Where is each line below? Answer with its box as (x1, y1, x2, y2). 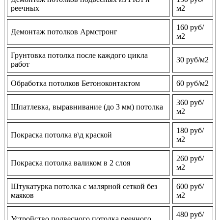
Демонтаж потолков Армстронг (11, 27, 117, 36)
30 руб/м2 (176, 55, 209, 64)
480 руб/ (176, 210, 204, 219)
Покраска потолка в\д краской (11, 131, 112, 139)
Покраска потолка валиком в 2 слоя (11, 159, 130, 167)
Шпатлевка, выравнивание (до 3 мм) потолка (11, 103, 163, 111)
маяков (11, 191, 34, 200)
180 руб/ (176, 126, 204, 135)
